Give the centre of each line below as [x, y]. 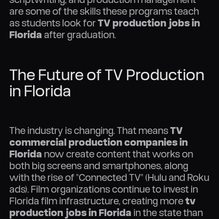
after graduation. [79, 35]
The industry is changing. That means [90, 131]
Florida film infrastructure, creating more [98, 201]
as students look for [54, 23]
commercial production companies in [99, 142]
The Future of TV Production [107, 75]
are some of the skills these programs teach [104, 11]
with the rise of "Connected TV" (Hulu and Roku [109, 177]
